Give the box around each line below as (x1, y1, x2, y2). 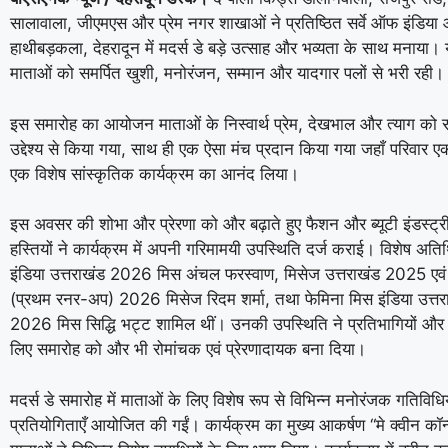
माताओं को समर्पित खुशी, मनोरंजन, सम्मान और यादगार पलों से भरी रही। (10, 63, 444, 83)
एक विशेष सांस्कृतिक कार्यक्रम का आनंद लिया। (10, 163, 299, 184)
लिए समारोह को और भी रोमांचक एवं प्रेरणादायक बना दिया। (10, 339, 366, 359)
